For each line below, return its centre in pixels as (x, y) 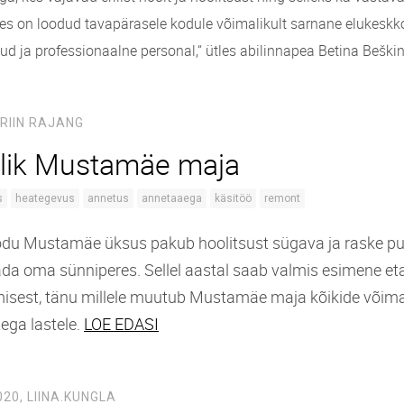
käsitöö (233, 198)
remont (282, 198)
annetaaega (172, 198)
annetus (108, 198)
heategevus (45, 198)
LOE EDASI (121, 323)
